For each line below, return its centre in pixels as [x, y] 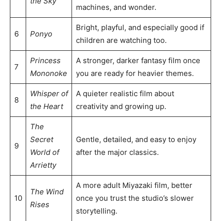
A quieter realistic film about [125, 93]
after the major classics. [117, 152]
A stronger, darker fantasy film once [138, 60]
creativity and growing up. [121, 106]
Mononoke [48, 73]
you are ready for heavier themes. [135, 73]
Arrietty [43, 165]
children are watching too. [121, 40]
